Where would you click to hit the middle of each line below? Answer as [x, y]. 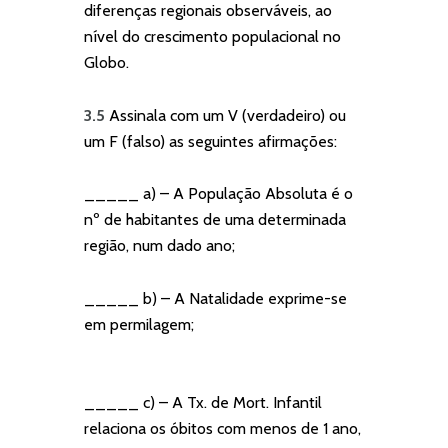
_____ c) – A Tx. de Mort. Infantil [203, 402]
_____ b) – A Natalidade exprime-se [215, 298]
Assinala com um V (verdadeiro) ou [227, 115]
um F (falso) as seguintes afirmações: [210, 141]
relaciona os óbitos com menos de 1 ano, [222, 428]
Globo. [106, 63]
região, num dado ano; [195, 246]
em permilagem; [185, 324]
